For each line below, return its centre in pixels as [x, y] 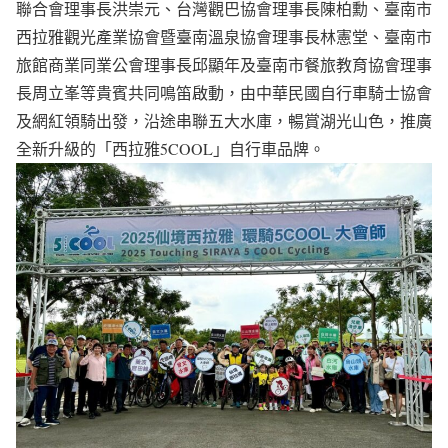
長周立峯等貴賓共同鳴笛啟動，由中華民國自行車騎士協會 [224, 93]
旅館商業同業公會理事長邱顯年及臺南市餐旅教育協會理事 [224, 65]
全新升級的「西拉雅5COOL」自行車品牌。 [170, 149]
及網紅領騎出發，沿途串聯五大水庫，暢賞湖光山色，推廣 [224, 121]
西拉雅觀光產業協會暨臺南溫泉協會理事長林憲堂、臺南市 [224, 37]
